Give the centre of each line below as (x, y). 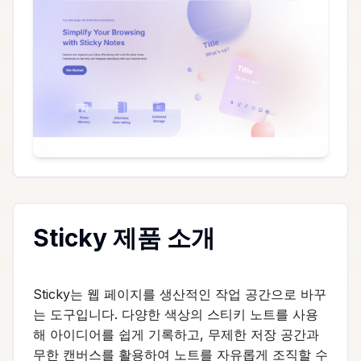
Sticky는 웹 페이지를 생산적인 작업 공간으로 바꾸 (180, 294)
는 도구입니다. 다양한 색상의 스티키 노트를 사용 (176, 314)
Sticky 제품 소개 (124, 237)
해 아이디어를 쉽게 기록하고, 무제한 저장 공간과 (176, 334)
